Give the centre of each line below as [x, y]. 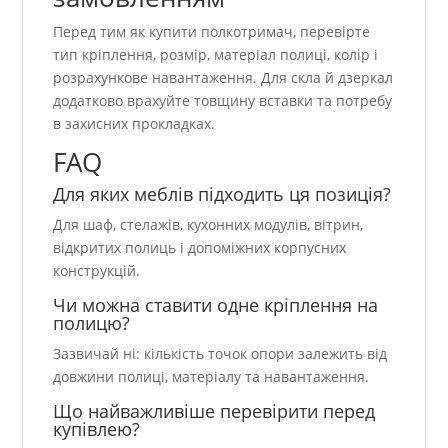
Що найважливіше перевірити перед [214, 410]
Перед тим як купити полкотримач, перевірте [212, 31]
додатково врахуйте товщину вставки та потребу [223, 100]
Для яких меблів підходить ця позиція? [222, 193]
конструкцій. [97, 270]
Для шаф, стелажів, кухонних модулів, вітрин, [208, 224]
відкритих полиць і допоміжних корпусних [200, 247]
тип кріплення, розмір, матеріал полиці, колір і [216, 54]
